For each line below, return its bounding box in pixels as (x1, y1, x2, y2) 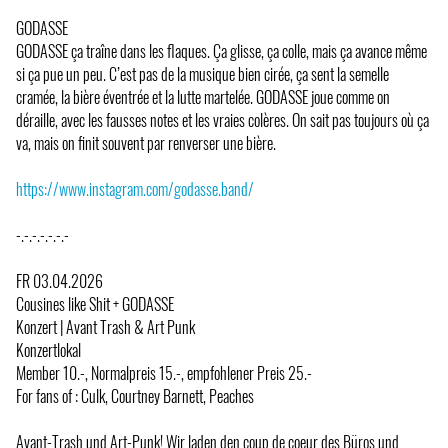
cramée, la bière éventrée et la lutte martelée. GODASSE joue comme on (16, 84, 390, 109)
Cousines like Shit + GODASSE (16, 291, 174, 316)
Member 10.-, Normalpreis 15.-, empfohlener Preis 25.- (16, 360, 312, 385)
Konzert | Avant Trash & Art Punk (16, 314, 195, 339)
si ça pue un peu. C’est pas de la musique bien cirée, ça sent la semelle (16, 61, 389, 86)
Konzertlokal (16, 337, 81, 362)
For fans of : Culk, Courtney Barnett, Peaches (16, 383, 254, 408)
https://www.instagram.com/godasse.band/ (16, 176, 254, 201)
